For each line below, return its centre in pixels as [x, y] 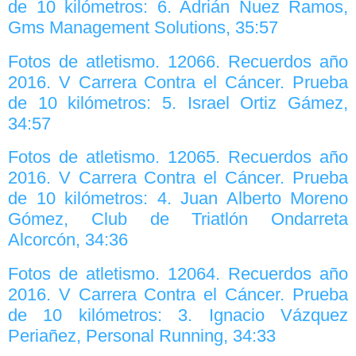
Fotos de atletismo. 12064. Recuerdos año [178, 273]
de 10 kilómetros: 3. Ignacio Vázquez [178, 315]
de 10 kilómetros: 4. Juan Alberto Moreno [178, 199]
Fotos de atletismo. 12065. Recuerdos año [178, 157]
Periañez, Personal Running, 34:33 [142, 335]
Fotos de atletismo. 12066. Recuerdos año [178, 61]
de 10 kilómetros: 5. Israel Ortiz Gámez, [178, 103]
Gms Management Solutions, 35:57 [143, 28]
